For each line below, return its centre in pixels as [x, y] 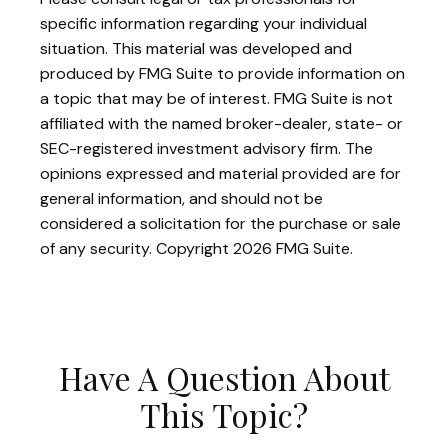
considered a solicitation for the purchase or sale [220, 223]
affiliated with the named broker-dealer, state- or [221, 123]
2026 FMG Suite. [293, 248]
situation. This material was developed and [196, 48]
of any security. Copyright [136, 248]
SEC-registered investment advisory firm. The [206, 148]
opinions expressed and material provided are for [220, 173]
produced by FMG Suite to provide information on [222, 73]
